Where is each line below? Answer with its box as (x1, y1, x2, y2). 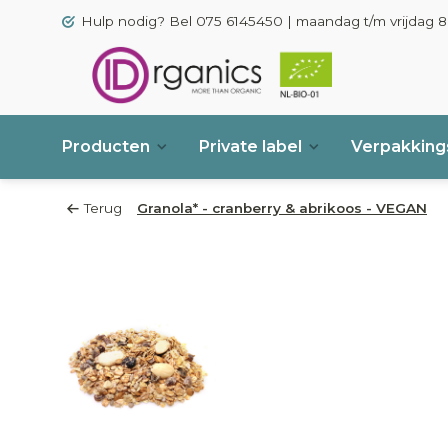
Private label (199, 137, 302, 156)
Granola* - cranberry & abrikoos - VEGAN (137, 200, 427, 216)
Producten (62, 137, 150, 156)
